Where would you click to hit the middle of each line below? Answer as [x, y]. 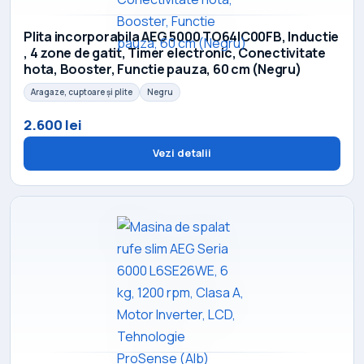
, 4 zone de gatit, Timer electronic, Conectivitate [175, 53]
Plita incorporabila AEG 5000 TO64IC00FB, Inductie [182, 37]
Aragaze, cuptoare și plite [82, 92]
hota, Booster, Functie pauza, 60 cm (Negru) [162, 69]
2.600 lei [53, 124]
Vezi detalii [182, 153]
